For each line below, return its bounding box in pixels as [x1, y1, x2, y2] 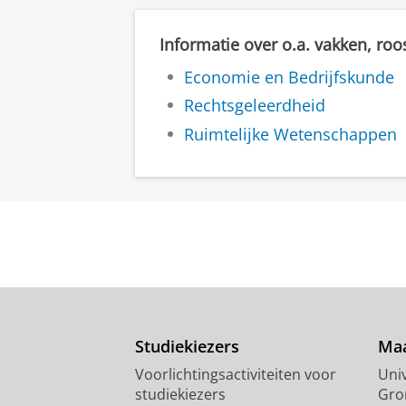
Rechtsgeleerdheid [184, 94, 325, 117]
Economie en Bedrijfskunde [184, 65, 394, 88]
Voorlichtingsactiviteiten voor [135, 364, 336, 385]
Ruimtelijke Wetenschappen [184, 122, 397, 145]
